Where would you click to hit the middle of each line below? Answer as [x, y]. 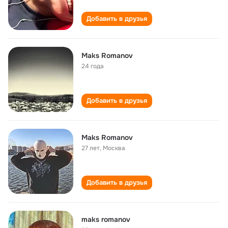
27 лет [91, 148]
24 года [93, 66]
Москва [114, 148]
